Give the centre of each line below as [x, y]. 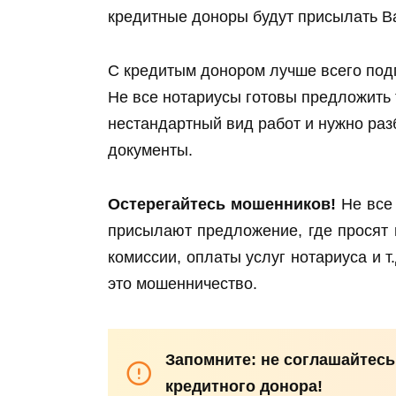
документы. [150, 150]
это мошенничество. [183, 283]
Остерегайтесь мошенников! [222, 204]
